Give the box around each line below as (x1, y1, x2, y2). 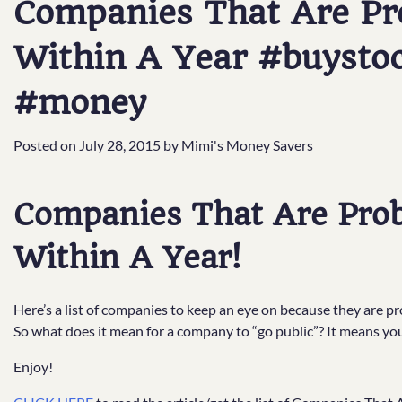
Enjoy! (13, 357, 53, 375)
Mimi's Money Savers (181, 136, 313, 153)
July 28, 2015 (79, 136, 161, 153)
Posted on (13, 136, 79, 153)
